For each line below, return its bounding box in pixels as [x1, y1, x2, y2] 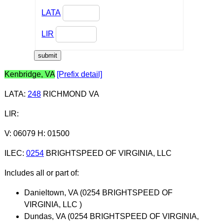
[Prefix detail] [56, 70, 102, 78]
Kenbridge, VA [4, 70, 55, 78]
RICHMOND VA [40, 89, 99, 98]
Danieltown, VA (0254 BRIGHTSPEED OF [24, 188, 173, 197]
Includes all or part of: [4, 168, 79, 177]
